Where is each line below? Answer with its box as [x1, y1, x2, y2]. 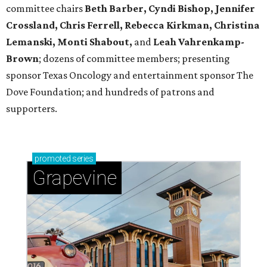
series [70, 154, 94, 164]
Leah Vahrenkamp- [153, 36, 244, 48]
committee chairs [6, 2, 85, 15]
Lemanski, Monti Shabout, [6, 36, 134, 48]
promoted [35, 154, 71, 164]
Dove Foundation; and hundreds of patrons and [6, 86, 215, 98]
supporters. [6, 103, 57, 115]
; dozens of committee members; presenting [39, 52, 230, 65]
